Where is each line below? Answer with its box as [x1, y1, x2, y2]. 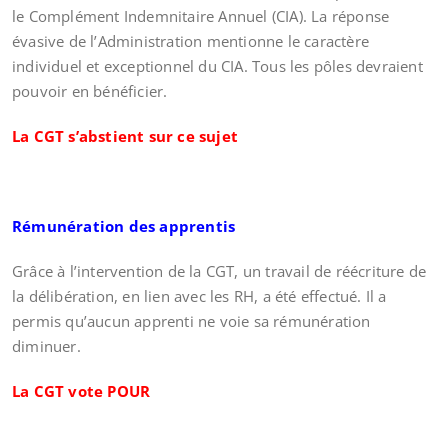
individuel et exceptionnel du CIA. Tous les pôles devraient [12, 56, 423, 76]
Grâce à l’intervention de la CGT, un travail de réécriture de [12, 261, 427, 281]
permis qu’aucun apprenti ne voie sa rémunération [12, 311, 371, 331]
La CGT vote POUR [12, 381, 151, 401]
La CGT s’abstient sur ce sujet [12, 126, 238, 146]
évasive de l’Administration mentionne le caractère [12, 31, 370, 51]
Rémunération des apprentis [12, 216, 236, 236]
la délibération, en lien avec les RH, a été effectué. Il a [12, 286, 387, 306]
